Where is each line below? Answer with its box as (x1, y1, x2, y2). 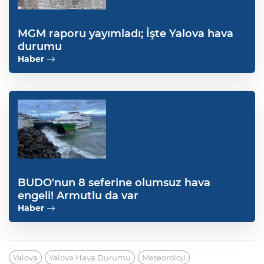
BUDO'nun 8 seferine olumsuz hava (18, 176, 210, 190)
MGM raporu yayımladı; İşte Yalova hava (18, 27, 233, 41)
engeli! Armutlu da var (18, 189, 138, 203)
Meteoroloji (142, 253, 186, 263)
